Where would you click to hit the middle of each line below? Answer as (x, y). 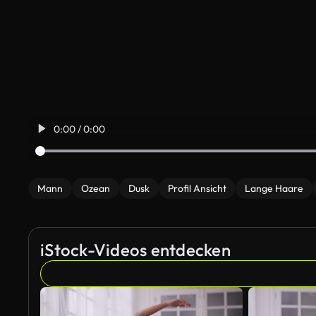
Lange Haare (274, 188)
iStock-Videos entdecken (135, 250)
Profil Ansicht (197, 188)
